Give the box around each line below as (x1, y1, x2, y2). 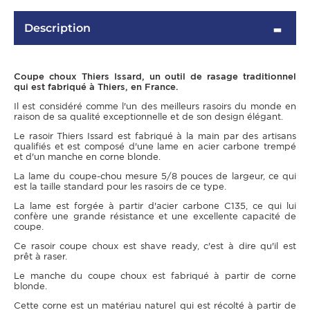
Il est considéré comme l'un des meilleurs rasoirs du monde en (14, 101, 296, 112)
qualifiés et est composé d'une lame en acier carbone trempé (14, 141, 296, 152)
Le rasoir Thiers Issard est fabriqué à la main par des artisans (14, 131, 296, 142)
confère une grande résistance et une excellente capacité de (14, 211, 296, 222)
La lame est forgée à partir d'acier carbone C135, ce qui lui (14, 201, 296, 212)
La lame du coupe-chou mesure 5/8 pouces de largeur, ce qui (14, 171, 296, 182)
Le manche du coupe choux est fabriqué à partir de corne (14, 271, 296, 282)
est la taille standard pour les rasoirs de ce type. (14, 181, 226, 192)
